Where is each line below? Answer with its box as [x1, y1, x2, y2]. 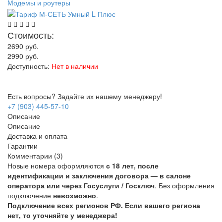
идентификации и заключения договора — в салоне [7, 170, 191, 180]
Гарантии [7, 140, 38, 151]
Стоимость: [7, 28, 54, 41]
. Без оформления [155, 180, 215, 190]
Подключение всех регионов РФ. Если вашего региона [7, 200, 200, 210]
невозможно [53, 190, 96, 200]
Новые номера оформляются [7, 160, 106, 170]
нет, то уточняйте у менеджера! [7, 210, 117, 220]
